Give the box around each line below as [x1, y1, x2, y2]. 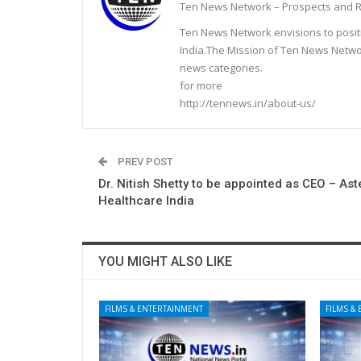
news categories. [180, 60, 263, 75]
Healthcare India [98, 193, 194, 208]
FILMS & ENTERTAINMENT [105, 302, 203, 314]
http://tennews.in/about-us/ [180, 95, 316, 110]
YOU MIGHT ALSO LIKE [98, 253, 232, 269]
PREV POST [115, 155, 173, 168]
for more [180, 77, 222, 93]
